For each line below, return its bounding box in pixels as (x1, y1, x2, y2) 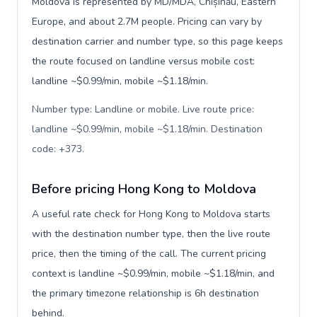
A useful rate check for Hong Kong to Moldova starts (32, 207, 270, 221)
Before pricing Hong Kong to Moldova (32, 180, 256, 197)
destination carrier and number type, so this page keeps (32, 35, 283, 48)
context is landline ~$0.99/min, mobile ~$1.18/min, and (32, 267, 275, 280)
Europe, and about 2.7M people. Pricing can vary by (32, 15, 262, 28)
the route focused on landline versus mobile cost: (32, 54, 255, 68)
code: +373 (32, 142, 82, 156)
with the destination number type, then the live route (32, 227, 270, 241)
